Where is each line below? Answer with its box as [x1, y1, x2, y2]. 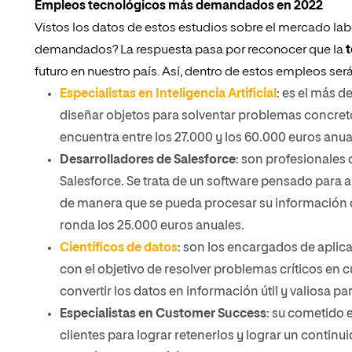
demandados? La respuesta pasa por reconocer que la [35, 44, 346, 57]
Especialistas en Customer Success [60, 308, 266, 321]
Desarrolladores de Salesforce [60, 154, 236, 167]
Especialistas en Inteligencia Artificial [60, 88, 277, 101]
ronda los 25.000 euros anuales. [60, 220, 244, 233]
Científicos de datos [60, 242, 178, 255]
